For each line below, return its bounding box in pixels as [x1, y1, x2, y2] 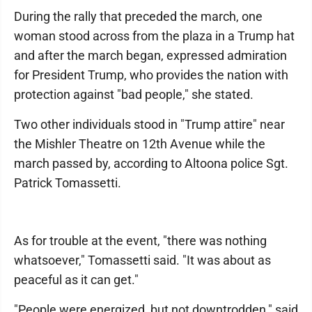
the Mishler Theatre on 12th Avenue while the [14, 136, 265, 152]
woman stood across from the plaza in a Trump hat [14, 29, 295, 44]
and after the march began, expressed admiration [14, 48, 287, 63]
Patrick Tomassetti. [14, 175, 121, 191]
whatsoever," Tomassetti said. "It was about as [14, 253, 271, 268]
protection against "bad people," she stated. [14, 87, 253, 102]
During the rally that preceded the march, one [14, 9, 263, 24]
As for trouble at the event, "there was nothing [14, 233, 267, 249]
